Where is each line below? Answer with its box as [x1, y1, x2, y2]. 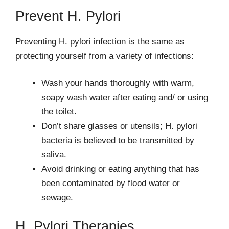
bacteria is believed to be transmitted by [41, 135, 194, 145]
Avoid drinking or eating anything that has [41, 164, 199, 174]
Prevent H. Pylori [15, 8, 121, 24]
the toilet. [41, 107, 77, 117]
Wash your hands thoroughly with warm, [41, 78, 194, 88]
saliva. [41, 150, 66, 159]
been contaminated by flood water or [41, 178, 180, 188]
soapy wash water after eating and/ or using [41, 93, 208, 102]
